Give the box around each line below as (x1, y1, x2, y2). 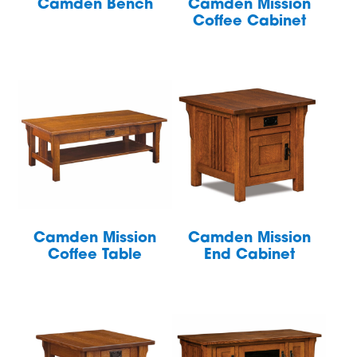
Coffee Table (48, 247, 143, 263)
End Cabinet (203, 247, 295, 263)
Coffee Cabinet (192, 14, 306, 29)
